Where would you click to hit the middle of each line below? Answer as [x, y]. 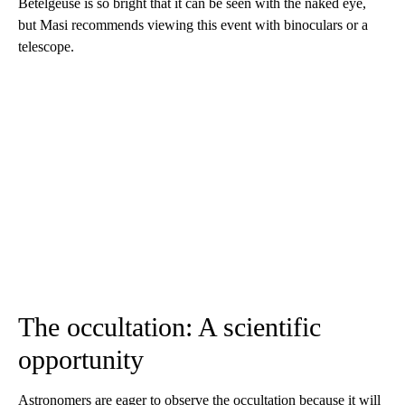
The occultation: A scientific [170, 326]
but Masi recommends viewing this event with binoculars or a [193, 24]
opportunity [81, 359]
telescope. [46, 46]
